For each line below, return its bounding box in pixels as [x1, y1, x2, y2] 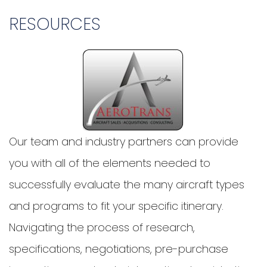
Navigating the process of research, [9, 220, 195, 235]
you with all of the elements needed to [9, 156, 210, 171]
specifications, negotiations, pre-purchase [9, 241, 228, 257]
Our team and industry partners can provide [9, 134, 238, 150]
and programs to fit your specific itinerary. [9, 198, 223, 214]
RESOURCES [9, 13, 101, 36]
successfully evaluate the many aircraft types [9, 177, 244, 193]
